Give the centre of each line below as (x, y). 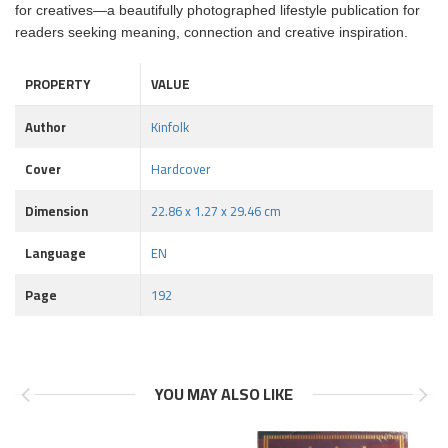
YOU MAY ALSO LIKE (224, 394)
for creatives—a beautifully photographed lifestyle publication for (217, 10)
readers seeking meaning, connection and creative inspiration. (211, 32)
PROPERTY (57, 84)
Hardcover (181, 169)
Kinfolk (170, 127)
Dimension (56, 211)
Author (45, 127)
